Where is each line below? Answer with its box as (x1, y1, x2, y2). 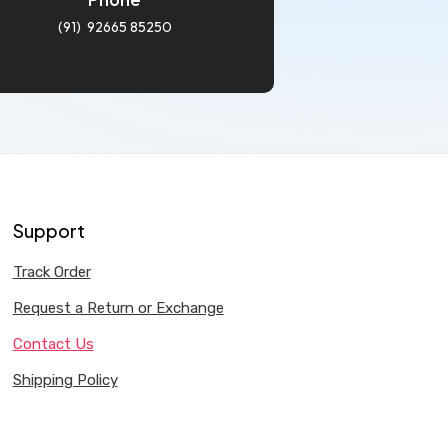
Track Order (12, 262, 91, 281)
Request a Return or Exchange (12, 298, 224, 317)
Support (12, 218, 85, 242)
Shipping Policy (12, 370, 118, 389)
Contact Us (12, 334, 94, 353)
